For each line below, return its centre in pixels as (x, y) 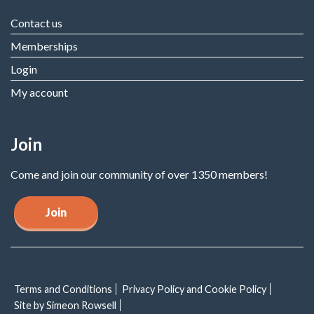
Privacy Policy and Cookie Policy (194, 289)
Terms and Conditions (63, 289)
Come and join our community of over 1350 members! (139, 174)
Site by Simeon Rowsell (65, 305)
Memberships (44, 46)
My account (39, 92)
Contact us (36, 23)
